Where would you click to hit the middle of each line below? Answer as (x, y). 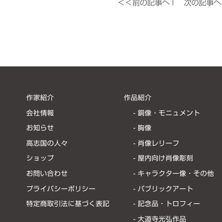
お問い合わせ (47, 174)
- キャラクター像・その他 (174, 174)
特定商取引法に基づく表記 (68, 204)
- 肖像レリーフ (156, 143)
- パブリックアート (163, 189)
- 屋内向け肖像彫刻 (163, 158)
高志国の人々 (47, 143)
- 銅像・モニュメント (167, 113)
